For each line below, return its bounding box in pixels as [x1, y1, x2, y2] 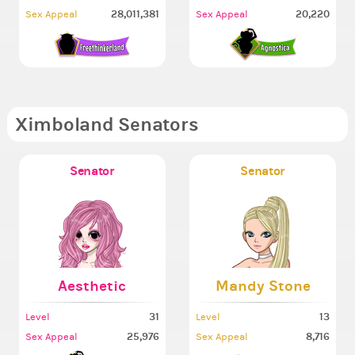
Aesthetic [58, 277, 127, 296]
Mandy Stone [215, 277, 311, 296]
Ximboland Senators [14, 113, 199, 136]
